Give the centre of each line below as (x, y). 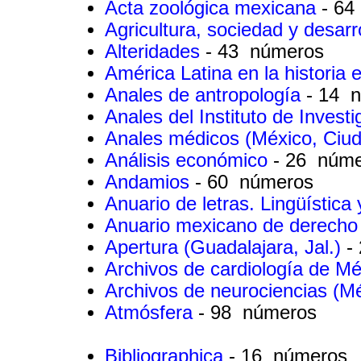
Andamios (150, 182)
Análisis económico (189, 160)
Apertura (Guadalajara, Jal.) (226, 247)
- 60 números (254, 182)
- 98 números (257, 312)
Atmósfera (151, 312)
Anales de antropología (205, 95)
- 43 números (265, 51)
